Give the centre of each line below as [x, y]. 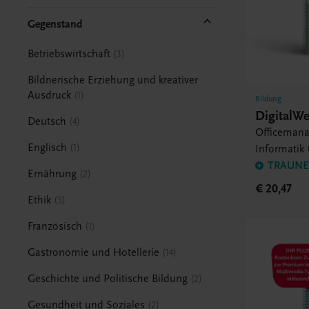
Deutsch [47, 121]
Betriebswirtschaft [69, 53]
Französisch [55, 226]
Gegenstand [56, 24]
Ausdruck [50, 95]
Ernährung [52, 173]
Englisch [48, 147]
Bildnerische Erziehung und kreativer [113, 80]
